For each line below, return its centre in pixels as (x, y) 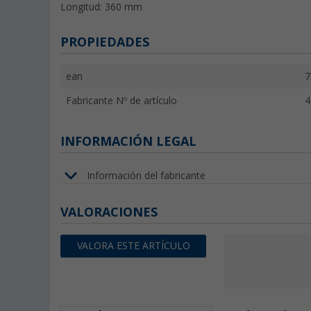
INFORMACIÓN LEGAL (128, 142)
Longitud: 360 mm (101, 7)
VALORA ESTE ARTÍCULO (133, 246)
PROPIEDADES (105, 42)
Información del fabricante (146, 175)
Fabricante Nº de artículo (121, 101)
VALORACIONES (109, 212)
